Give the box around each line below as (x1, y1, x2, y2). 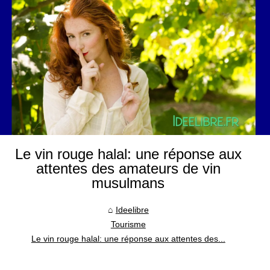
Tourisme (110, 219, 146, 229)
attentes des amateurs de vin (36, 160, 221, 177)
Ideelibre (115, 205, 149, 215)
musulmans (92, 175, 165, 191)
